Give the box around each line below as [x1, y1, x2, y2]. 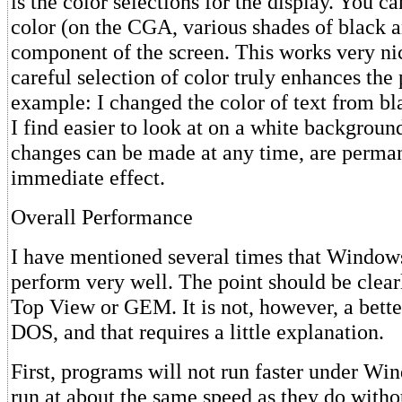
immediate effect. [11, 165, 165, 189]
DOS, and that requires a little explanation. [11, 319, 384, 344]
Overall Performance [11, 205, 193, 229]
